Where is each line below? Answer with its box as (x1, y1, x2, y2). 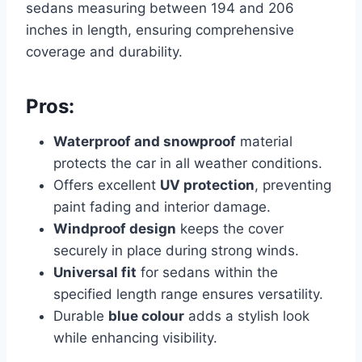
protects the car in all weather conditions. (53, 155, 322, 172)
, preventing (255, 177, 331, 194)
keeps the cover (176, 221, 284, 238)
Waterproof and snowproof (53, 133, 236, 150)
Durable (53, 308, 108, 325)
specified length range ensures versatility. (53, 286, 323, 303)
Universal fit (53, 264, 137, 281)
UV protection (160, 177, 255, 194)
